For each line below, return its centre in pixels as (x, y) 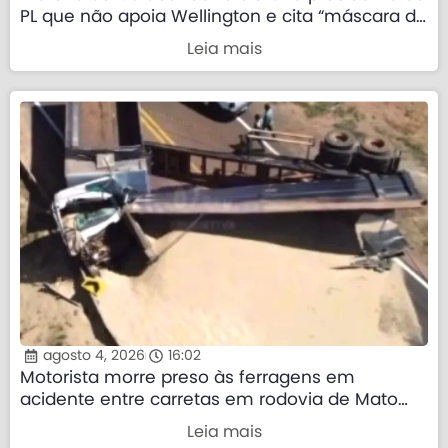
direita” (49, 39)
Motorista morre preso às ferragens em (187, 377)
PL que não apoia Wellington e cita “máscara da (223, 17)
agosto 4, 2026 (93, 355)
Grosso (49, 421)
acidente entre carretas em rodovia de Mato (209, 399)
